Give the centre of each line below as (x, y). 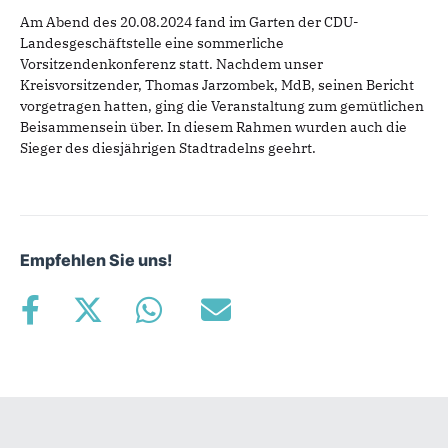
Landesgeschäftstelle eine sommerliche (152, 43)
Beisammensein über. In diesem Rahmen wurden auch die (213, 127)
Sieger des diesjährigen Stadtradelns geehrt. (168, 148)
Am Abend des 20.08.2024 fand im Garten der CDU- (189, 22)
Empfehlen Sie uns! (96, 261)
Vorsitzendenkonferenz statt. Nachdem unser (171, 64)
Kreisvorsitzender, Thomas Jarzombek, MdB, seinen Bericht (217, 85)
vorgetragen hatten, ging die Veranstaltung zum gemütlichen (222, 106)
